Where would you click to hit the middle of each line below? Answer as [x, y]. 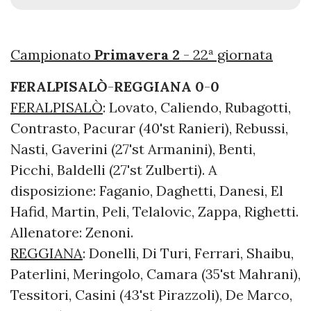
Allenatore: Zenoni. [72, 233]
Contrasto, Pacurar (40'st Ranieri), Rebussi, [149, 128]
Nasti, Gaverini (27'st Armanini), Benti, [133, 149]
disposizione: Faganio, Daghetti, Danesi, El [147, 191]
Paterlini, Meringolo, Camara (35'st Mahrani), [155, 274]
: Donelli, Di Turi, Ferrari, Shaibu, [188, 253]
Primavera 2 [137, 55]
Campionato [52, 55]
